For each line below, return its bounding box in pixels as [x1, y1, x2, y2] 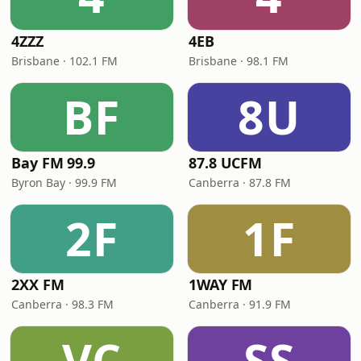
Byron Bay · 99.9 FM [11, 175, 117, 190]
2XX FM [11, 275, 64, 294]
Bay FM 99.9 [11, 153, 96, 172]
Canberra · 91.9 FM [189, 297, 291, 312]
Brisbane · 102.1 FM [11, 53, 118, 68]
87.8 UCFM [189, 153, 263, 172]
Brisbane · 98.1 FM [189, 53, 288, 68]
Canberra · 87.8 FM [189, 175, 291, 190]
